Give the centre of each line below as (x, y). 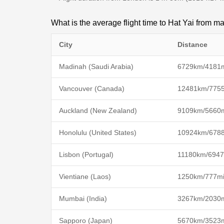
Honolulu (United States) (98, 132)
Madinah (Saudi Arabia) (96, 66)
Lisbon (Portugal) (86, 154)
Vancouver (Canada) (92, 88)
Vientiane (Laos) (85, 176)
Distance (192, 44)
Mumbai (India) (83, 198)
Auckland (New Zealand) (98, 110)
